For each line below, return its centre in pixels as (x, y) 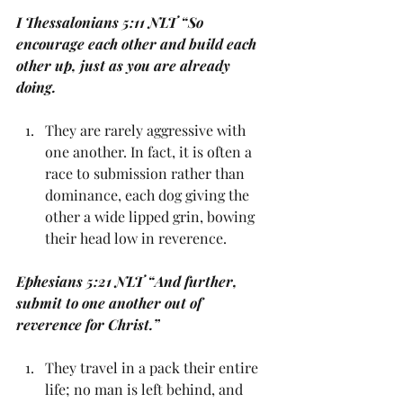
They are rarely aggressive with (147, 130)
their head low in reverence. (138, 238)
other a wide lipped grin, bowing (152, 217)
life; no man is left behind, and (146, 390)
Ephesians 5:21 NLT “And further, (129, 282)
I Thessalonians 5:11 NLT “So (112, 22)
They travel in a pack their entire (153, 368)
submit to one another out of (111, 303)
